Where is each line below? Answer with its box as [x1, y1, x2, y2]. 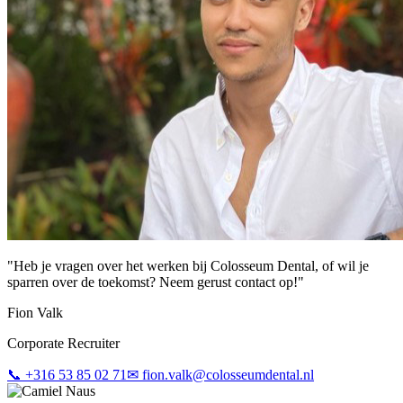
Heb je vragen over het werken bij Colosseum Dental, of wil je [13, 258, 369, 274]
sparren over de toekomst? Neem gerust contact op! [7, 274, 298, 291]
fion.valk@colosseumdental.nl [142, 367, 314, 383]
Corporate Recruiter [7, 336, 120, 352]
